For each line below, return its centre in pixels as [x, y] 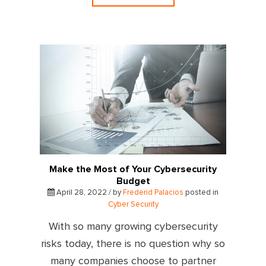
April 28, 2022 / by [89, 192]
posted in [201, 192]
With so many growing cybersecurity [133, 227]
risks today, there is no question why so [133, 244]
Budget [133, 181]
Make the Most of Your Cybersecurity [133, 169]
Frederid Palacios [153, 192]
